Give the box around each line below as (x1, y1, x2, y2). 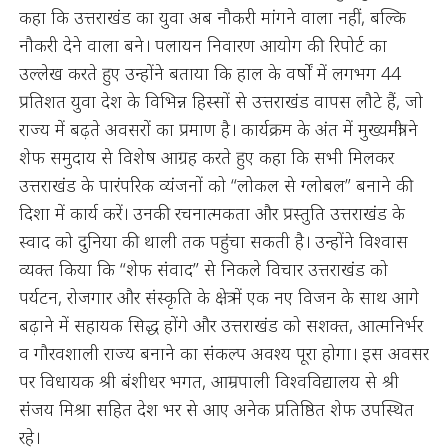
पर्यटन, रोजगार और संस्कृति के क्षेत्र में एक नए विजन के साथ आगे (18, 285, 419, 309)
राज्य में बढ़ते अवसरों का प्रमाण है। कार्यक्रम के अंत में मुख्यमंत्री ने (18, 117, 418, 141)
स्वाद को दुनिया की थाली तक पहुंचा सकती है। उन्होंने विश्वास (18, 229, 408, 253)
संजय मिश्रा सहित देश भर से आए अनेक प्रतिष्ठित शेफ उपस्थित (18, 397, 414, 421)
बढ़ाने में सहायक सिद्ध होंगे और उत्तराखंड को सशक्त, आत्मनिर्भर (18, 313, 423, 337)
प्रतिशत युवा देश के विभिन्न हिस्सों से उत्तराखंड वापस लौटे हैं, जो (18, 89, 423, 113)
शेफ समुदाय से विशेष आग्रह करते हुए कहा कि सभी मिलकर (18, 145, 394, 169)
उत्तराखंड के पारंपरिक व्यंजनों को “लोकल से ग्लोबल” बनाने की (18, 173, 413, 197)
